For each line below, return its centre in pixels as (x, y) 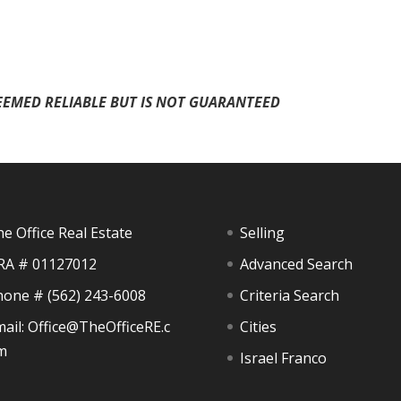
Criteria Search (289, 295)
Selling (262, 232)
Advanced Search (296, 264)
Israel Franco (283, 358)
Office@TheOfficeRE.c (98, 326)
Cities (258, 326)
